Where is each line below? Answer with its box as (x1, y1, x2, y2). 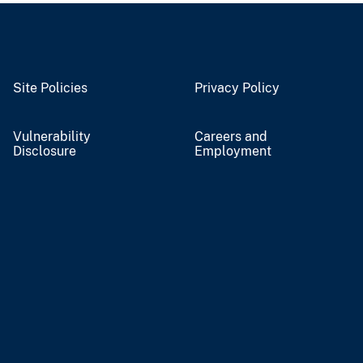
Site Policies (13, 79, 88, 96)
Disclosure (13, 143, 76, 159)
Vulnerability (13, 128, 91, 144)
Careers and (194, 128, 267, 144)
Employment (194, 143, 271, 159)
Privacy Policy (194, 79, 280, 96)
